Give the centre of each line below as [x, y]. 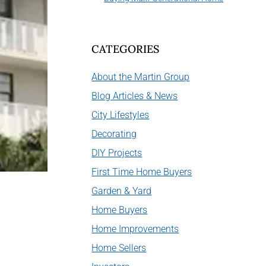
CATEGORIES [126, 49]
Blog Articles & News [135, 96]
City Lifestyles [121, 115]
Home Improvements [135, 229]
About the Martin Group [141, 77]
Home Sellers [119, 248]
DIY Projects [117, 153]
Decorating [114, 134]
